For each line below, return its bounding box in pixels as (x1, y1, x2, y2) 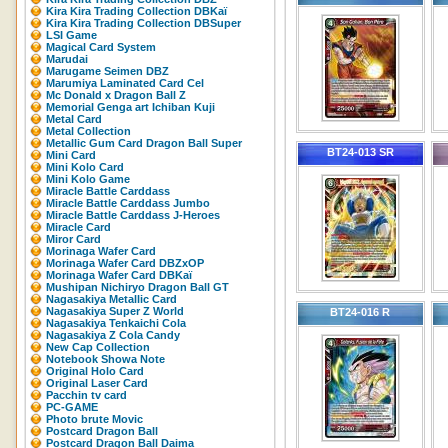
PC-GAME (46, 401, 98, 413)
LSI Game (46, 29, 97, 41)
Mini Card (46, 149, 96, 161)
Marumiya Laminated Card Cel (46, 77, 204, 89)
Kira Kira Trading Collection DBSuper (46, 17, 241, 29)
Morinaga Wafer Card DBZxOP (46, 257, 204, 269)
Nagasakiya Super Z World (46, 305, 184, 317)
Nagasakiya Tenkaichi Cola (46, 317, 186, 329)
